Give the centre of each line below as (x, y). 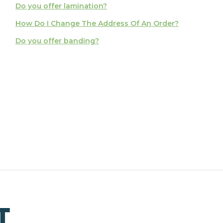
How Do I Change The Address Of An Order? (97, 23)
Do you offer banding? (57, 41)
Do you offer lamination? (61, 6)
